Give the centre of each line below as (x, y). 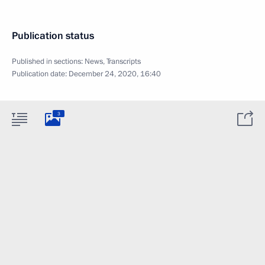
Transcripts (124, 62)
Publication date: (40, 74)
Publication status (53, 36)
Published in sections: (48, 62)
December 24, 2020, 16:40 (115, 74)
